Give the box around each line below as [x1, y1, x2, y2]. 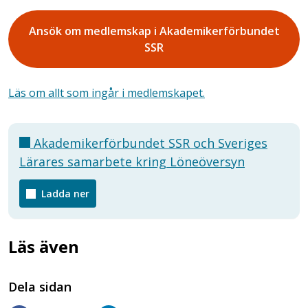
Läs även [8, 235, 79, 258]
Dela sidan [8, 278, 71, 295]
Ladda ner [41, 187, 89, 200]
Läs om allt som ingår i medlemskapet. [8, 85, 205, 100]
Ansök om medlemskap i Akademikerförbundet [28, 23, 280, 38]
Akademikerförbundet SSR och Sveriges [30, 135, 267, 151]
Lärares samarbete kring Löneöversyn [19, 153, 245, 170]
